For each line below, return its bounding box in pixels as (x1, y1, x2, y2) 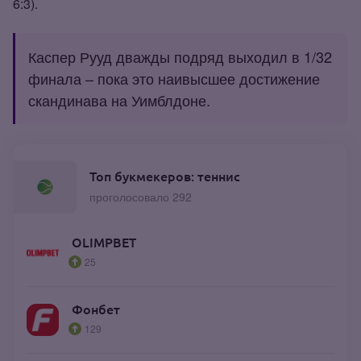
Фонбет (72, 301, 120, 317)
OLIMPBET (72, 234, 136, 250)
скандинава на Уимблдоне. (28, 89, 210, 110)
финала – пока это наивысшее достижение (28, 67, 320, 89)
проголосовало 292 (89, 189, 192, 205)
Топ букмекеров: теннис (89, 168, 240, 185)
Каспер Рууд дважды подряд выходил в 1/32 (28, 45, 332, 67)
